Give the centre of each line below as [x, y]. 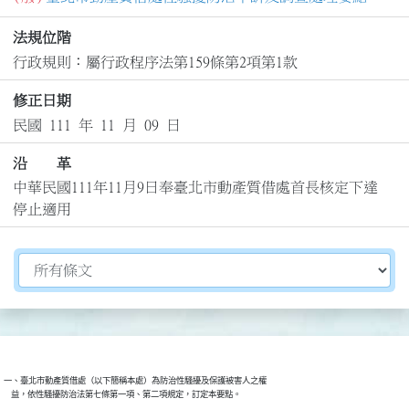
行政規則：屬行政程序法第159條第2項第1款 [155, 62]
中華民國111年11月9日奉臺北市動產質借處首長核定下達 [195, 188]
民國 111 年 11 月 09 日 [96, 125]
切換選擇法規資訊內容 [90, 263]
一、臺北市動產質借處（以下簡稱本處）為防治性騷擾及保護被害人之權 [135, 381]
